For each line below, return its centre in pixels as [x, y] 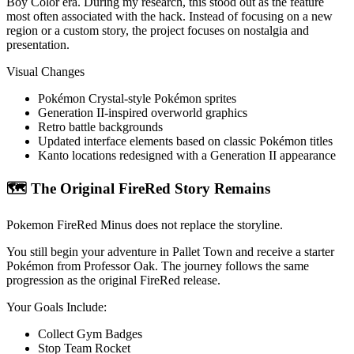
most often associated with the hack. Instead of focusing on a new [169, 17]
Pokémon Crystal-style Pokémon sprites [137, 99]
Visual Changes [45, 72]
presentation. [38, 45]
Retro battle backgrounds [100, 127]
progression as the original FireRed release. [113, 280]
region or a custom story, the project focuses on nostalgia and [158, 31]
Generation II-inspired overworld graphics [143, 113]
